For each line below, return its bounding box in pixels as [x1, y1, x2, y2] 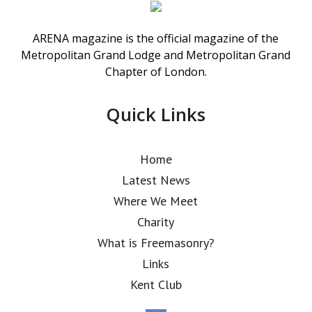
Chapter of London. [104, 64, 207, 79]
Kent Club [130, 276, 182, 292]
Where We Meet [114, 193, 198, 209]
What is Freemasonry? [97, 235, 214, 251]
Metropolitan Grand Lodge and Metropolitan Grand [21, 47, 291, 63]
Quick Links [106, 102, 206, 127]
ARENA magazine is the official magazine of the [33, 31, 279, 46]
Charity [137, 214, 175, 230]
